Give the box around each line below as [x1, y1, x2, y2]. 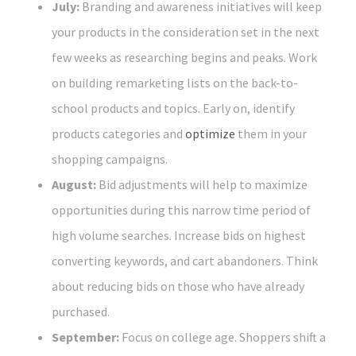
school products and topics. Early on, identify [52, 100, 295, 117]
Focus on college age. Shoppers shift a [119, 329, 326, 346]
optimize [185, 126, 235, 142]
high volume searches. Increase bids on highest [52, 227, 306, 244]
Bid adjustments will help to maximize [96, 176, 308, 193]
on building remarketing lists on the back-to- [52, 75, 298, 91]
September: [52, 329, 119, 346]
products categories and [52, 126, 185, 142]
